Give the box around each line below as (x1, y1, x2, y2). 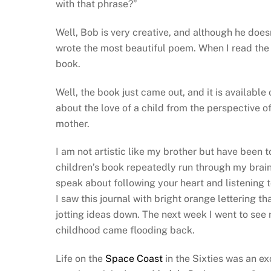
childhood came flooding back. (56, 224, 195, 237)
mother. (56, 117, 90, 129)
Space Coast (105, 253, 163, 265)
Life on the (56, 253, 105, 265)
